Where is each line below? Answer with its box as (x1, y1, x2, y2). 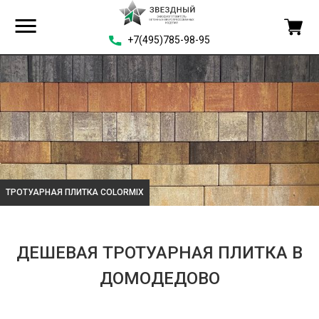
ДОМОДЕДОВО (99, 268, 220, 289)
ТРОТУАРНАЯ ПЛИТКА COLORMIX (6, 187, 144, 198)
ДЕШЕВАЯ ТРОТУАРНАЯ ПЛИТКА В (16, 243, 303, 263)
